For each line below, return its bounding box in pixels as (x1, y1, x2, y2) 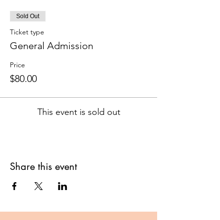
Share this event (10, 160, 77, 173)
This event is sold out (37, 106, 120, 117)
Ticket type (10, 27, 44, 36)
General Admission (10, 39, 93, 52)
